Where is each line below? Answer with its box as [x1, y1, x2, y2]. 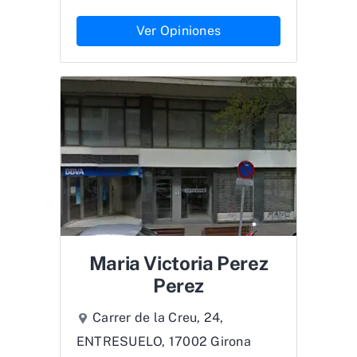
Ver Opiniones [135, 22, 222, 38]
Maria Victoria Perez [88, 251, 269, 274]
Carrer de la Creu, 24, [92, 309, 224, 325]
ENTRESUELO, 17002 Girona [76, 333, 251, 349]
